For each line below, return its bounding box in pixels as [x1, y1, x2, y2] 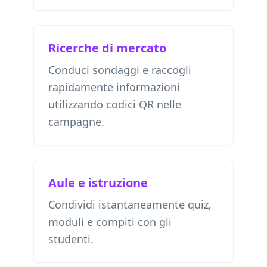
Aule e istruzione [48, 175, 148, 191]
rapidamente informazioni [48, 80, 180, 94]
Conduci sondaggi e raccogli [48, 63, 191, 77]
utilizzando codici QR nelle [48, 97, 181, 111]
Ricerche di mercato [48, 40, 166, 56]
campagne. [48, 114, 104, 129]
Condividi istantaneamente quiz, [48, 197, 212, 212]
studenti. [48, 232, 94, 246]
